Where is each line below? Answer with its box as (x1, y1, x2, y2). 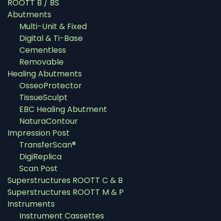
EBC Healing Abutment (19, 104, 107, 115)
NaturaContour (19, 115, 78, 127)
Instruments (7, 198, 55, 210)
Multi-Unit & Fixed (19, 21, 87, 33)
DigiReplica (19, 151, 62, 163)
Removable (19, 56, 64, 68)
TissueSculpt (19, 92, 68, 104)
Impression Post (7, 127, 70, 139)
